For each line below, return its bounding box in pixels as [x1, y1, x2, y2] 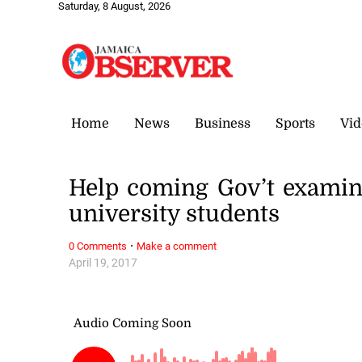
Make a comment [137, 239, 217, 252]
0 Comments [69, 239, 128, 252]
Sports [276, 116, 315, 131]
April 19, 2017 [69, 255, 138, 270]
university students [69, 201, 280, 228]
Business [195, 116, 250, 131]
